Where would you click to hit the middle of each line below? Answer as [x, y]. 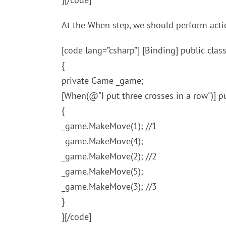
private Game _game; [103, 80]
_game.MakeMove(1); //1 [109, 126]
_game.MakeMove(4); [102, 141]
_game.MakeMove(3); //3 [109, 186]
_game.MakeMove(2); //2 [109, 156]
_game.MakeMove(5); [102, 171]
